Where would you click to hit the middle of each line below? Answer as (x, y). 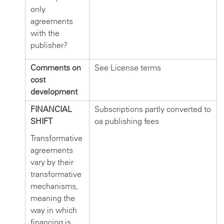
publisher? (49, 45)
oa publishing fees (127, 121)
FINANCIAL (51, 109)
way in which (54, 210)
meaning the (53, 198)
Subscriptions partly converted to (153, 109)
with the (45, 33)
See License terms (128, 67)
